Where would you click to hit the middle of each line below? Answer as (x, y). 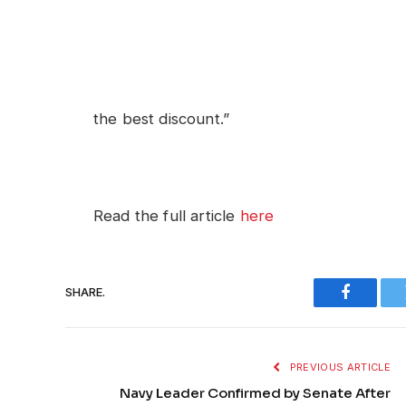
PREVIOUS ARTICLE (338, 367)
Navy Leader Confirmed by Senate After (255, 392)
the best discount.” (162, 119)
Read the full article (167, 215)
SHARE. (85, 292)
